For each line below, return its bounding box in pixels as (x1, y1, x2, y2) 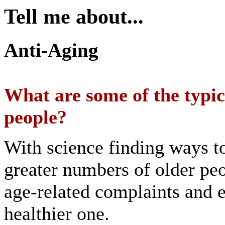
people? (4, 106, 67, 128)
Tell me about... (4, 5, 144, 28)
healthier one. (4, 202, 109, 224)
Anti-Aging (4, 39, 98, 61)
